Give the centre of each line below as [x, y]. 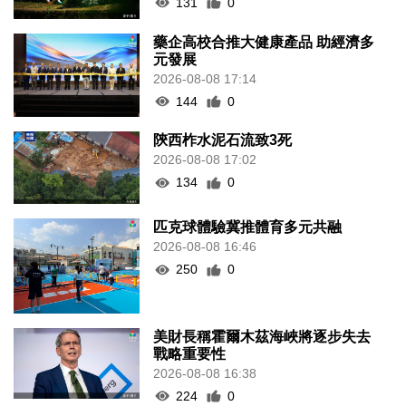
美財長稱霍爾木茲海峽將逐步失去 [262, 336]
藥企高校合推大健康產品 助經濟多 [264, 42]
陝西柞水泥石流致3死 [223, 140]
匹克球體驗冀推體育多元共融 [248, 227]
